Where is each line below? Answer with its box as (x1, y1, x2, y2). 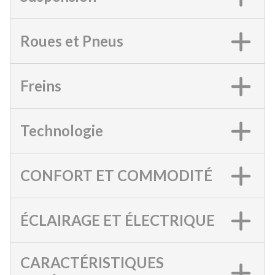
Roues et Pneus (20, 32, 123, 50)
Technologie (20, 122, 103, 139)
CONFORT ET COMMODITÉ (20, 166, 212, 184)
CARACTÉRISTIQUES (20, 254, 164, 271)
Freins (20, 77, 61, 95)
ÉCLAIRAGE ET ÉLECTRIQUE (20, 211, 215, 229)
